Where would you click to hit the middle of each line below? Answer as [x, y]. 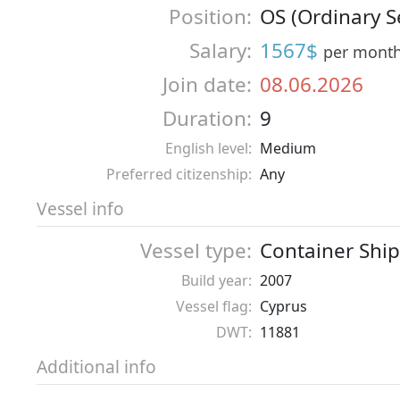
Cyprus [283, 306]
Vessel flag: [214, 306]
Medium [288, 148]
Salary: [221, 50]
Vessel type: [196, 250]
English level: [208, 148]
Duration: [207, 118]
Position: [210, 16]
